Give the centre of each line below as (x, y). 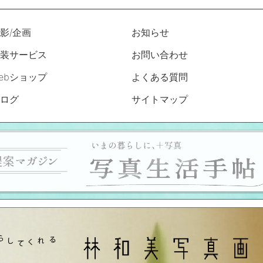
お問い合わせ (160, 55)
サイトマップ (160, 100)
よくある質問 (160, 77)
